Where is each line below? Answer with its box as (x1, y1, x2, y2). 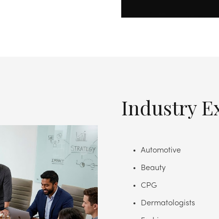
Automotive (141, 146, 181, 154)
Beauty (141, 164, 166, 172)
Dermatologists (141, 199, 195, 207)
